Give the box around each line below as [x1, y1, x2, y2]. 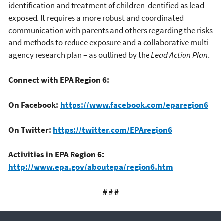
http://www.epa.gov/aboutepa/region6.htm [8, 161, 173, 173]
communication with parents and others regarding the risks [8, 25, 213, 36]
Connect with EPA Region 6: [8, 74, 109, 85]
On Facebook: [8, 99, 60, 110]
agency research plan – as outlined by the [8, 49, 151, 61]
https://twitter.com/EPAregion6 [53, 124, 172, 135]
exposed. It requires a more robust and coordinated [8, 12, 184, 24]
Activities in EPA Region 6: [8, 149, 104, 160]
